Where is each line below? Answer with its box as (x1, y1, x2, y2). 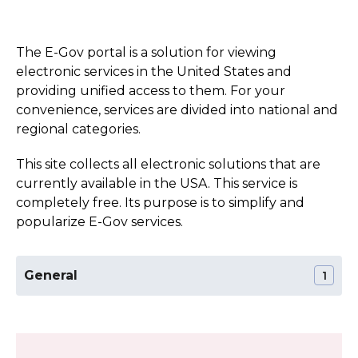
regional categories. (16, 121, 141, 137)
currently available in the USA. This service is (16, 175, 297, 191)
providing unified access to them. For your (16, 82, 285, 98)
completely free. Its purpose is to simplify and (16, 194, 304, 210)
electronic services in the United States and (16, 63, 292, 79)
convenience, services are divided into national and (16, 101, 338, 117)
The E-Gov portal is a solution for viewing (16, 44, 276, 60)
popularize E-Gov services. (16, 213, 183, 229)
